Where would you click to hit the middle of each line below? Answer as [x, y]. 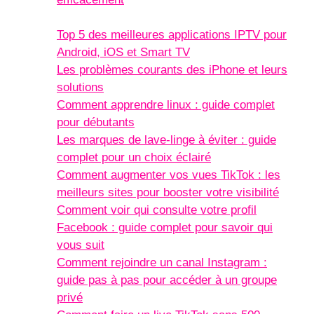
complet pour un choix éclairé [134, 158]
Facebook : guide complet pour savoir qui [165, 228]
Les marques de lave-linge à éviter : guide [166, 140]
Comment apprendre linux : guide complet [166, 105]
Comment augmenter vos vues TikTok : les [169, 175]
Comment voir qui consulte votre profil [157, 210]
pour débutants [96, 123]
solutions [80, 88]
